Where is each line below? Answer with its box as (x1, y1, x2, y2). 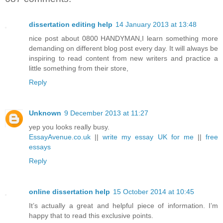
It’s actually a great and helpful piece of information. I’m (29, 202, 218, 210)
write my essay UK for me (103, 133, 194, 141)
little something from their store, (29, 64, 128, 73)
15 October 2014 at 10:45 (113, 188, 194, 196)
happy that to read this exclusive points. (29, 212, 153, 220)
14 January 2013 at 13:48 (115, 20, 197, 29)
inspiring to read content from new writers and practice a (29, 54, 218, 63)
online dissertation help (29, 188, 110, 196)
